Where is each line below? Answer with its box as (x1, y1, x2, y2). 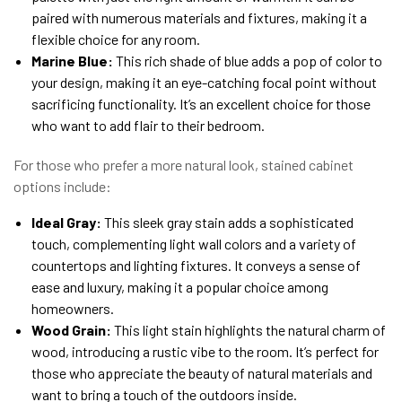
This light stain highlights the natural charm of (111, 320, 386, 338)
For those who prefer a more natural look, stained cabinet (13, 155, 354, 173)
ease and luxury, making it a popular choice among (31, 277, 328, 295)
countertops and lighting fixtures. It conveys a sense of (31, 256, 361, 274)
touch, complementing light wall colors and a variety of (31, 234, 356, 252)
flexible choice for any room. (31, 30, 200, 48)
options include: (13, 177, 111, 195)
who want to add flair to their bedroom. (31, 116, 265, 134)
